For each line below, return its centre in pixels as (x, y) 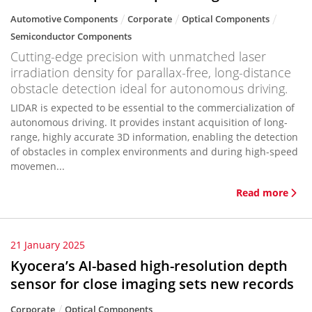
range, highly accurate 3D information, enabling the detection (154, 137)
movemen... (38, 166)
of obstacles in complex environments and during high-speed (154, 151)
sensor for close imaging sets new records (152, 284)
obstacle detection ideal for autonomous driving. (149, 88)
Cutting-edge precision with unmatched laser (138, 56)
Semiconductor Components (71, 36)
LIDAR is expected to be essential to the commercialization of (153, 108)
